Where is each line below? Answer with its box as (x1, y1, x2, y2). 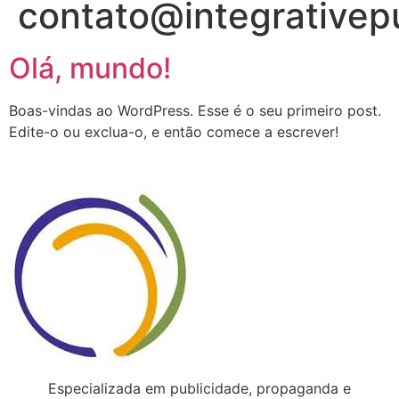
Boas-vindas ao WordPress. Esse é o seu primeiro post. (9, 102, 381, 119)
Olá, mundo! (9, 51, 171, 85)
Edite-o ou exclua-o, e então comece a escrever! (9, 123, 338, 141)
